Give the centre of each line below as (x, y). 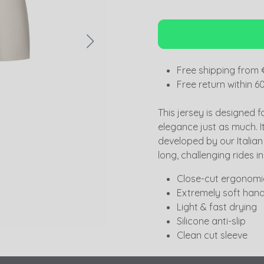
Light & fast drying (217, 207)
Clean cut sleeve (212, 235)
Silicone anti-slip (211, 221)
